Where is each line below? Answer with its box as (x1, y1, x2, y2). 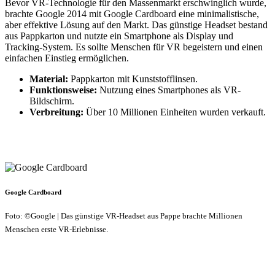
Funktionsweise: (29, 85, 97, 96)
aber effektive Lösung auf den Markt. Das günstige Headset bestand (5, 20, 268, 31)
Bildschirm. (29, 96, 74, 107)
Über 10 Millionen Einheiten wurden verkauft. (83, 107, 266, 118)
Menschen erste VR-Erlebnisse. (5, 225, 108, 234)
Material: (29, 74, 68, 85)
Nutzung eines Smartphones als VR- (97, 85, 241, 96)
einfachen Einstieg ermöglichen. (5, 53, 129, 64)
